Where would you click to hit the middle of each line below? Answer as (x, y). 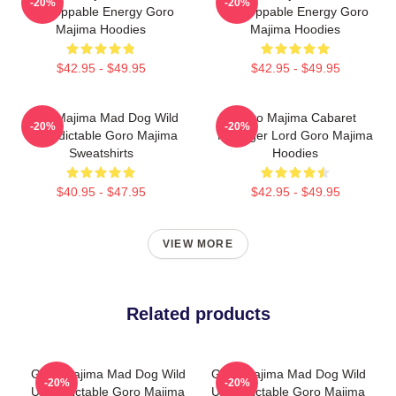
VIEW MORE (198, 244)
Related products (198, 314)
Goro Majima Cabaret (295, 118)
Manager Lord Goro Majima (295, 135)
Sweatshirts (101, 153)
